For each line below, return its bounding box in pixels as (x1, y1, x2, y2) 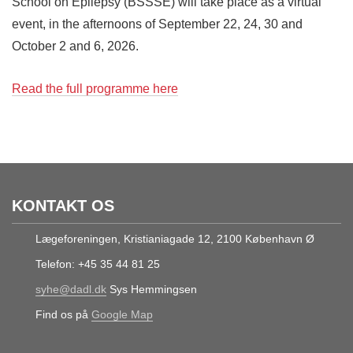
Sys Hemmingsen (106, 282, 197, 295)
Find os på (35, 307, 91, 321)
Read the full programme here (12, 81, 178, 95)
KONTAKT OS (12, 196, 114, 214)
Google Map (91, 307, 153, 321)
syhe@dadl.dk (35, 282, 106, 295)
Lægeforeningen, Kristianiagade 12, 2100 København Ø (35, 232, 314, 245)
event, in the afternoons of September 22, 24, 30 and (12, 17, 303, 31)
